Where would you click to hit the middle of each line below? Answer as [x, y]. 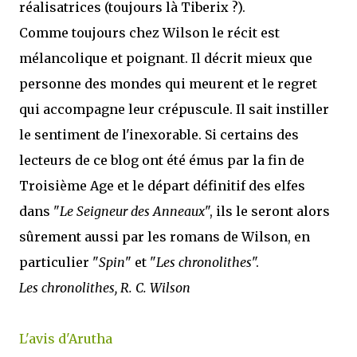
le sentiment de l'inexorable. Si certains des [159, 135]
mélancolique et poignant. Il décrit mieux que [166, 58]
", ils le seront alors [267, 211]
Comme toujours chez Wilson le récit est [149, 33]
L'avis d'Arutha [66, 339]
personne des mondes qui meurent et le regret [168, 84]
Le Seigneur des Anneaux [132, 211]
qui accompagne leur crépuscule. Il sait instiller [174, 109]
